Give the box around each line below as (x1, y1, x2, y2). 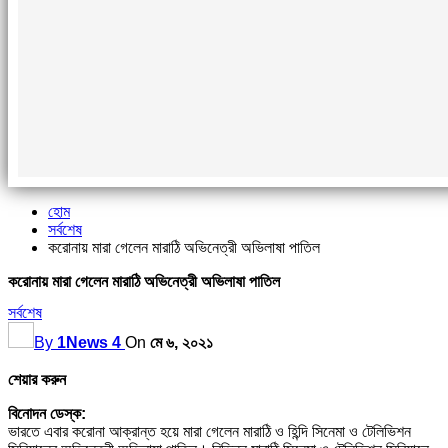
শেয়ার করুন (8, 371, 66, 389)
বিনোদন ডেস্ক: (8, 405, 86, 423)
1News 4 (57, 334, 121, 352)
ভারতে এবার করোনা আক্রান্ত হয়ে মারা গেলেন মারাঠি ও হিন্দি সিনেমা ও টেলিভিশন (8, 423, 411, 441)
